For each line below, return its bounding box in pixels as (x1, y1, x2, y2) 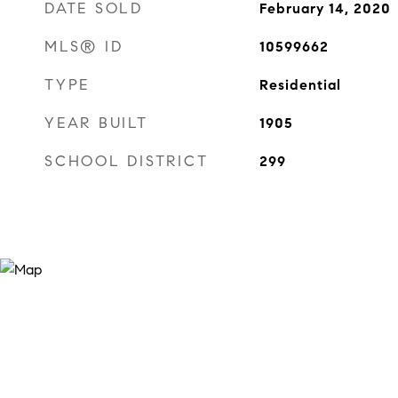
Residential (259, 76, 341, 93)
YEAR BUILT (44, 114, 148, 132)
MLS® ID (44, 37, 123, 56)
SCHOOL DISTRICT (44, 152, 209, 171)
